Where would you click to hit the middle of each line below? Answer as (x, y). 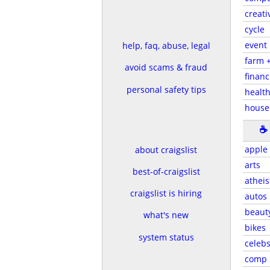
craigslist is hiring (166, 193)
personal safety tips (166, 89)
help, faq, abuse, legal (166, 46)
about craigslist (166, 149)
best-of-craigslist (166, 171)
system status (166, 237)
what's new (166, 215)
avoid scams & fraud (166, 67)
